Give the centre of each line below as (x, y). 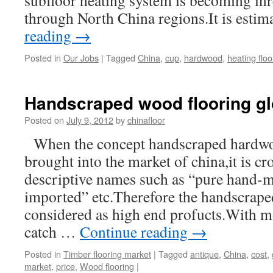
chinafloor (146, 120)
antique (204, 254)
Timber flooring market (107, 254)
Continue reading (136, 232)
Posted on (44, 120)
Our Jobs (81, 58)
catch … (52, 232)
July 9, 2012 (90, 120)
